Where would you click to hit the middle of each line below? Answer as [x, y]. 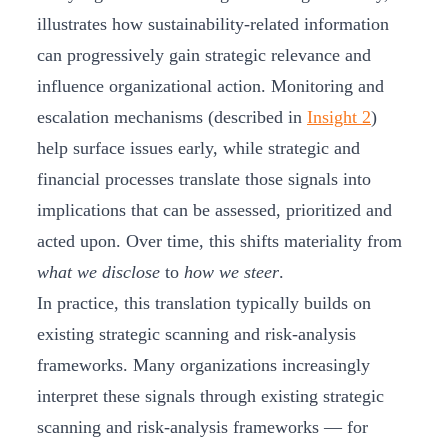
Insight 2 [339, 117]
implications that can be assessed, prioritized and [214, 210]
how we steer [231, 272]
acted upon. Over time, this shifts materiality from [219, 241]
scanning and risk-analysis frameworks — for [202, 427]
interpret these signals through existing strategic [210, 396]
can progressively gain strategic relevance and [204, 55]
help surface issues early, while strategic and [198, 148]
